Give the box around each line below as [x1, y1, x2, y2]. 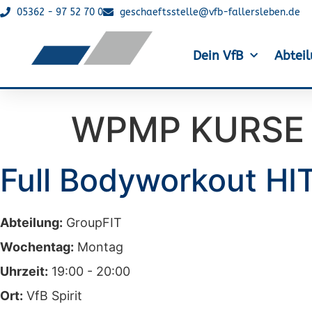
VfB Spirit [23, 288, 82, 303]
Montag [74, 240, 123, 254]
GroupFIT [63, 215, 122, 230]
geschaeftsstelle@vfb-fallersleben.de [119, 6, 300, 18]
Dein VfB [192, 48, 243, 63]
